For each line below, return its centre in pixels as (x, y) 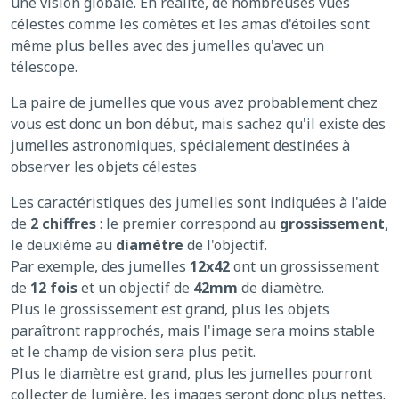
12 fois (54, 288)
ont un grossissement (304, 267)
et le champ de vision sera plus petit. (133, 352)
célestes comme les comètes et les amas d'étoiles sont (190, 24)
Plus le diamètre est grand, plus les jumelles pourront (191, 374)
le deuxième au (63, 245)
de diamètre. (283, 288)
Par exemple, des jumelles (100, 267)
